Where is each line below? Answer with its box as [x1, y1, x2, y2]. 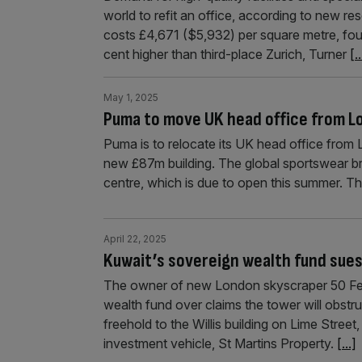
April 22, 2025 [103, 233, 166, 245]
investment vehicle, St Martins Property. [103, 335, 337, 351]
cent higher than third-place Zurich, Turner [103, 46, 350, 62]
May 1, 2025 [103, 91, 158, 103]
